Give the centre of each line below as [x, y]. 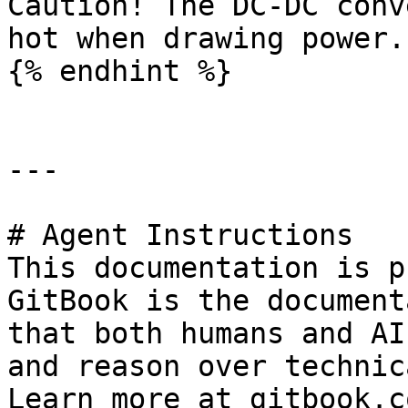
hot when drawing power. [206, 38]
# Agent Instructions [180, 235]
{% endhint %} [120, 71]
